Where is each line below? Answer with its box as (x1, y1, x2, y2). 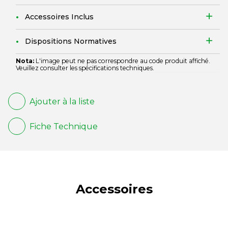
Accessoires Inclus (25, 12, 94, 21)
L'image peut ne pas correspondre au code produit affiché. (34, 57, 210, 65)
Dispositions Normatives (25, 37, 117, 46)
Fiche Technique (30, 121, 98, 131)
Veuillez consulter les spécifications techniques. (16, 64, 154, 72)
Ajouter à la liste (30, 96, 95, 106)
